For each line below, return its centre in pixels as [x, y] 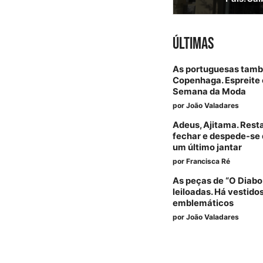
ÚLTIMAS [193, 44]
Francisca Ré [208, 161]
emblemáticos [203, 203]
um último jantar [208, 148]
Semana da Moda [210, 92]
